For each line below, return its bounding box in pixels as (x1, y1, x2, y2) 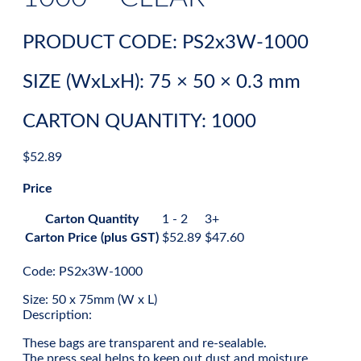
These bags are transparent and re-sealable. (23, 337, 267, 351)
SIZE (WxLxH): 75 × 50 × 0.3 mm (23, 73, 301, 93)
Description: (23, 309, 92, 322)
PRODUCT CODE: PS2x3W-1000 (23, 33, 309, 53)
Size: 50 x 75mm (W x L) (23, 293, 157, 307)
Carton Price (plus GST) (25, 231, 159, 245)
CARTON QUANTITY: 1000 (23, 112, 256, 132)
